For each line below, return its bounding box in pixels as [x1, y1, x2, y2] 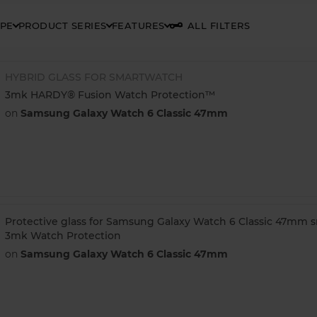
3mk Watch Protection [4, 229, 121, 242]
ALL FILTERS [187, 19, 250, 31]
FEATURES [111, 19, 165, 31]
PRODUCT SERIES [18, 19, 107, 31]
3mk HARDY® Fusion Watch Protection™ [4, 88, 215, 101]
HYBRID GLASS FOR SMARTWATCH [4, 70, 183, 83]
